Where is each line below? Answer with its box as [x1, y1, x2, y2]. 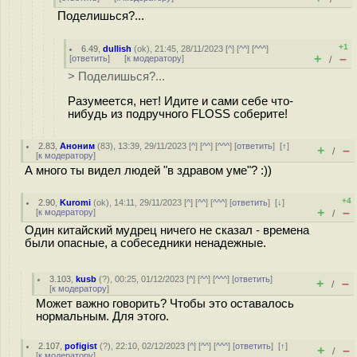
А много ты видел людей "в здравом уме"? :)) [25, 164, 272, 177]
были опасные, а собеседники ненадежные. [25, 237, 266, 249]
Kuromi [60, 198, 92, 207]
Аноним [60, 141, 96, 151]
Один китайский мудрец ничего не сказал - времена [25, 224, 309, 237]
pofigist [65, 341, 98, 351]
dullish [103, 44, 132, 53]
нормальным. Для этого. [36, 310, 169, 323]
